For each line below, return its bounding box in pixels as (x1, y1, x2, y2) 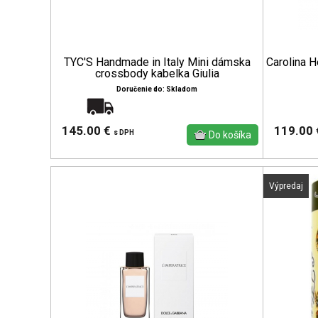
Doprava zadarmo (118, 101, 181, 109)
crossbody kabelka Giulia (94, 66, 219, 80)
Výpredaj (269, 180, 303, 191)
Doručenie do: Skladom (116, 84, 197, 93)
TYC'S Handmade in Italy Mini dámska (63, 55, 251, 69)
